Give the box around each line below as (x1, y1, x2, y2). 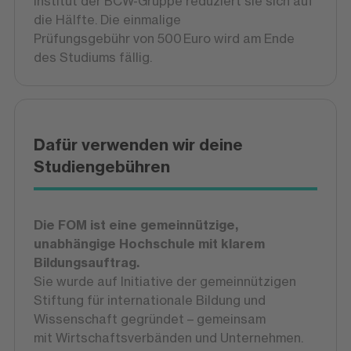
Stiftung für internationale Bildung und (33, 292, 266, 309)
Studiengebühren (33, 157, 170, 177)
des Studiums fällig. (33, 49, 152, 66)
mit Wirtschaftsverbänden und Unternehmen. (33, 330, 303, 346)
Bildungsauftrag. (33, 255, 139, 271)
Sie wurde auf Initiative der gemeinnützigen (33, 273, 296, 290)
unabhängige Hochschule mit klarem (33, 236, 265, 252)
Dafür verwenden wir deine (33, 135, 243, 155)
